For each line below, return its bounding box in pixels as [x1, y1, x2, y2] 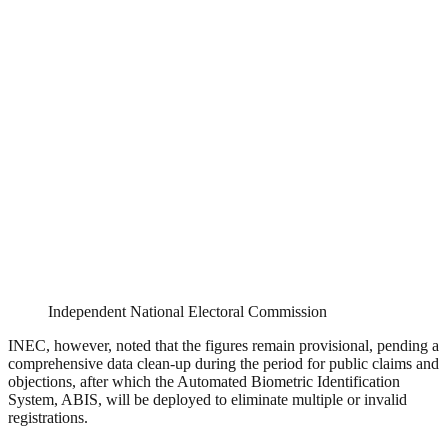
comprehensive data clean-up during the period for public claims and [8, 355, 439, 373]
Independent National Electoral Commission [48, 303, 327, 321]
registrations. [8, 409, 88, 427]
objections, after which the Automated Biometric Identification [8, 373, 400, 391]
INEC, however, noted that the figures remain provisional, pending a [8, 337, 439, 355]
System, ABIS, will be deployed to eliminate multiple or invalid [8, 391, 407, 409]
